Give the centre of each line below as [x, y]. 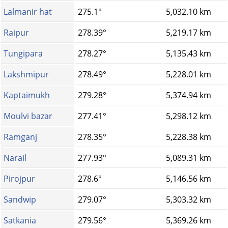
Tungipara [23, 54]
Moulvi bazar [28, 116]
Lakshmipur [26, 75]
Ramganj [20, 137]
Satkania [20, 221]
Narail [15, 158]
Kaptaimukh [27, 95]
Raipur [16, 33]
